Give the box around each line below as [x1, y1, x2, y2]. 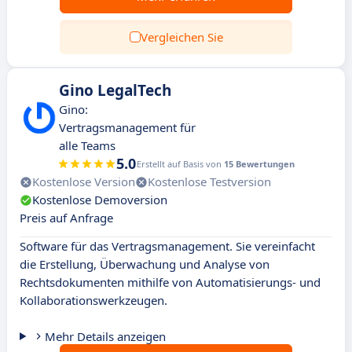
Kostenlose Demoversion [32, 192, 167, 207]
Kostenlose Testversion [148, 174, 271, 189]
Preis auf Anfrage [20, 210, 113, 225]
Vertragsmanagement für [59, 119, 196, 135]
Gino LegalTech [59, 80, 171, 101]
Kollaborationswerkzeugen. [20, 292, 167, 308]
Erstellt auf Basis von [137, 158, 224, 170]
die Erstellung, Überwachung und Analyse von [20, 256, 269, 272]
